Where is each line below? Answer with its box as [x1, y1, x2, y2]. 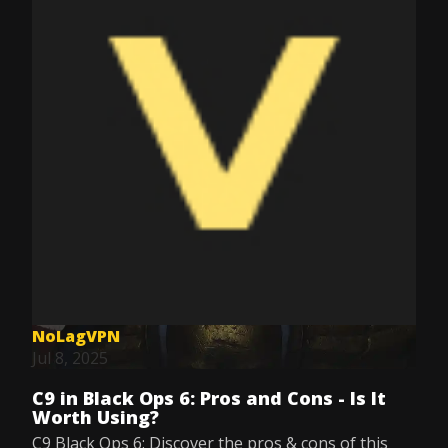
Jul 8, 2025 [32, 347, 108, 369]
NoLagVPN [32, 325, 120, 347]
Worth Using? [32, 405, 159, 429]
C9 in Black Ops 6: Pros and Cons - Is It [32, 386, 386, 410]
